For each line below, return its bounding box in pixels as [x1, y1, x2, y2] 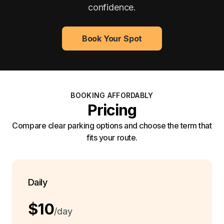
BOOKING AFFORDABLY [70, 90, 153, 99]
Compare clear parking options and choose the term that [12, 120, 212, 130]
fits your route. [86, 132, 137, 142]
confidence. [87, 1, 136, 12]
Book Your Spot [81, 33, 142, 43]
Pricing [87, 100, 137, 119]
